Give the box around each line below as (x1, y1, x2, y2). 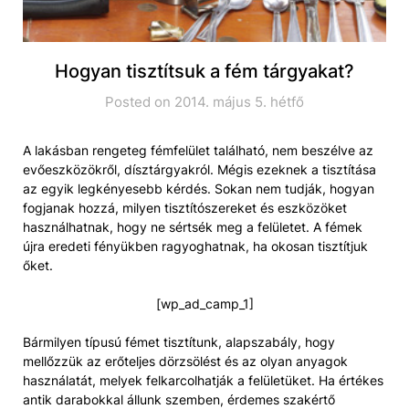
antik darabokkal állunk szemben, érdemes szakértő (23, 391, 335, 407)
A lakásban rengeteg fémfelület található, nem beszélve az (23, 142, 373, 158)
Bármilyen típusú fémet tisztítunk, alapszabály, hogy (23, 333, 335, 350)
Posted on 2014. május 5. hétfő (105, 92, 304, 110)
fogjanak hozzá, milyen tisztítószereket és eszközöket (23, 199, 347, 215)
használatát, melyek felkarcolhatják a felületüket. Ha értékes (23, 372, 383, 388)
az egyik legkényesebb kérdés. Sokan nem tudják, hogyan (23, 180, 374, 196)
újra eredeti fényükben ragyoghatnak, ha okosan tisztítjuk (23, 237, 368, 254)
